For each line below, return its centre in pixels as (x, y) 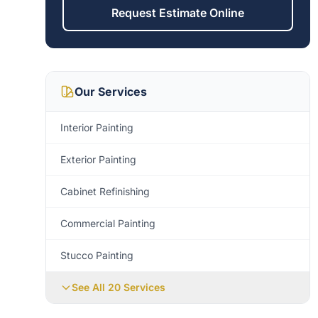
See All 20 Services (119, 287)
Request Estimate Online (178, 13)
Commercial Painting (108, 223)
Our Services (111, 92)
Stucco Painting (97, 255)
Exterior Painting (98, 159)
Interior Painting (97, 127)
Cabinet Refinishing (105, 191)
